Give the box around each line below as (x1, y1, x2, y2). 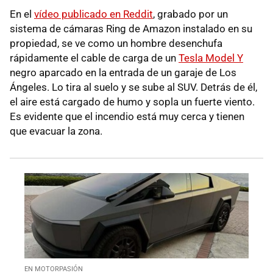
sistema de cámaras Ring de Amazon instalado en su (10, 22, 252, 35)
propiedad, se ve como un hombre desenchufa (10, 37, 222, 49)
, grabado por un (153, 7, 228, 20)
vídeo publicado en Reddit (34, 7, 153, 20)
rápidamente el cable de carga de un (10, 51, 179, 64)
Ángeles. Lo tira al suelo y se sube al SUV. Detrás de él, (10, 80, 257, 93)
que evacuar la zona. (10, 124, 102, 137)
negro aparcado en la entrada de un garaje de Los (10, 66, 236, 79)
